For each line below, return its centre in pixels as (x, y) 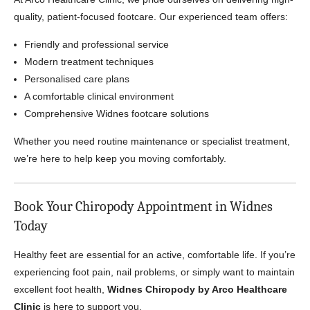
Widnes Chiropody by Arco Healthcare (197, 289)
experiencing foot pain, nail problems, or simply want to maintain (154, 272)
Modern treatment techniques (89, 62)
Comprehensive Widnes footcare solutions (117, 113)
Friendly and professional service (97, 44)
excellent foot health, (61, 289)
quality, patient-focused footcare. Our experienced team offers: (151, 17)
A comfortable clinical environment (99, 96)
